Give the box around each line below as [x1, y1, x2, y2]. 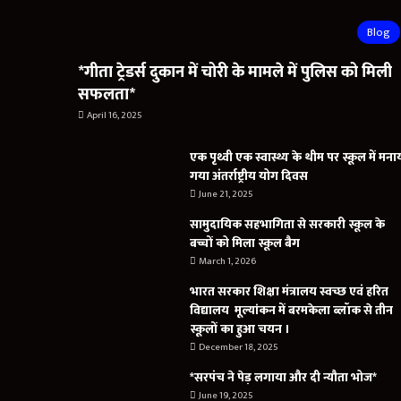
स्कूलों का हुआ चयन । [190, 319, 289, 340]
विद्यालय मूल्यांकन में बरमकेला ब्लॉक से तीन [190, 300, 393, 321]
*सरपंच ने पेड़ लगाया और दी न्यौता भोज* [190, 367, 377, 388]
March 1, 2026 [199, 253, 256, 270]
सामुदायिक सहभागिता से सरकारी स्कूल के [190, 214, 385, 235]
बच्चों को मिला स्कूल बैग [190, 233, 300, 254]
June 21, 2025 [199, 186, 253, 203]
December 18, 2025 [199, 339, 278, 356]
